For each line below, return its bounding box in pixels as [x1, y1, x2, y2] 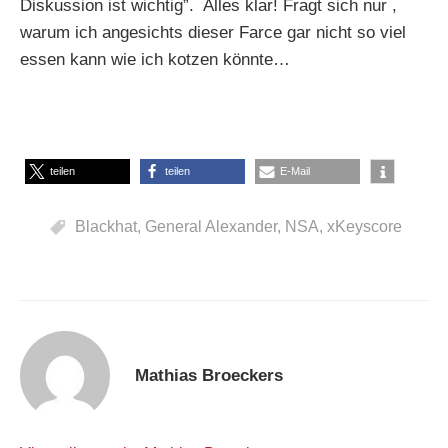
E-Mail [280, 165, 310, 178]
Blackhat [74, 218, 137, 236]
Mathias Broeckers [135, 366, 283, 386]
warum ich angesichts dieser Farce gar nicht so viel [20, 23, 406, 43]
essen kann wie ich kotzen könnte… [20, 50, 290, 70]
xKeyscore [326, 218, 402, 236]
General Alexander [144, 218, 277, 236]
